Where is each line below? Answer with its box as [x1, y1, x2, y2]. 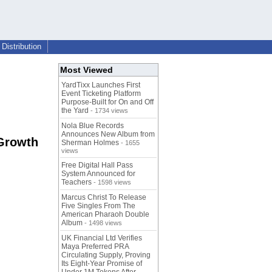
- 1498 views [83, 219, 122, 227]
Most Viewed [60, 65, 113, 75]
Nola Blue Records [61, 121, 124, 131]
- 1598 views [92, 178, 131, 186]
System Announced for [61, 169, 135, 178]
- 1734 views [89, 107, 128, 115]
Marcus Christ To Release [61, 193, 146, 202]
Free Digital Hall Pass [61, 161, 133, 170]
